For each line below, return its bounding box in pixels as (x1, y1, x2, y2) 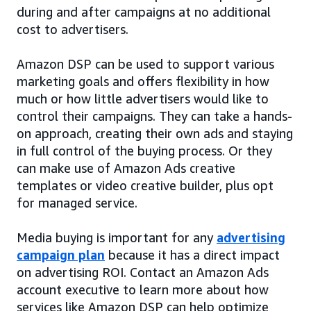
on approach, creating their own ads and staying (17, 126, 293, 142)
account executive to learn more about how (17, 282, 269, 298)
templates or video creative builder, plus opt (17, 178, 274, 194)
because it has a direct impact (105, 247, 280, 263)
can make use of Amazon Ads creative (17, 160, 235, 176)
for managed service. (17, 195, 137, 211)
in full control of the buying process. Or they (17, 143, 272, 159)
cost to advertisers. (17, 22, 128, 37)
